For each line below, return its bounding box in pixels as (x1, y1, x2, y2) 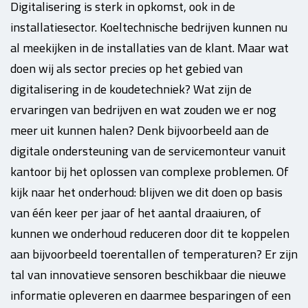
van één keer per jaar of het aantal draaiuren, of (10, 201, 261, 224)
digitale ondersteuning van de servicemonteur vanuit (10, 140, 286, 162)
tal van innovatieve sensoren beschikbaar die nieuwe (10, 263, 286, 286)
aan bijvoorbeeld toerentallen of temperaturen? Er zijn (10, 243, 298, 265)
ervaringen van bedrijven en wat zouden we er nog (10, 98, 276, 121)
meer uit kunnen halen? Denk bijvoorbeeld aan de (10, 119, 269, 142)
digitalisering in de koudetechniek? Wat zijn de (10, 78, 252, 100)
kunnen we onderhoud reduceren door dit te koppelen (10, 222, 289, 245)
